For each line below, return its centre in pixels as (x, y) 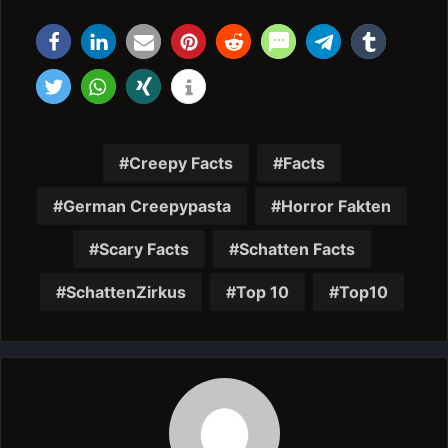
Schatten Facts (296, 249)
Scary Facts (143, 249)
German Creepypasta (146, 206)
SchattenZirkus (125, 292)
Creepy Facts (180, 163)
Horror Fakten (335, 206)
